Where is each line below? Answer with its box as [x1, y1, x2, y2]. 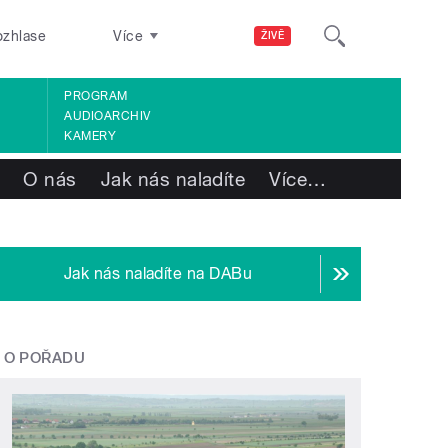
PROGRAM [64, 88, 128, 103]
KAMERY [64, 128, 117, 143]
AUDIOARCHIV [64, 108, 151, 123]
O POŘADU [3, 349, 86, 368]
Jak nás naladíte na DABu [63, 264, 253, 284]
